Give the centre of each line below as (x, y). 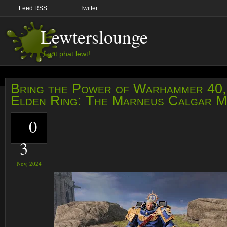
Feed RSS (33, 8)
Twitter (89, 8)
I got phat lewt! (67, 54)
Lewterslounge (94, 36)
